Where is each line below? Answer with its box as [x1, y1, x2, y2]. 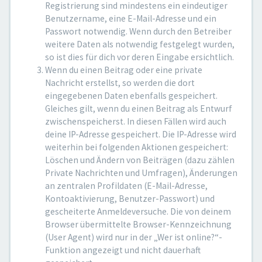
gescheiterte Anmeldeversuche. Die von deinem [45, 206, 231, 217]
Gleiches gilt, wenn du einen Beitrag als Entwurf [45, 103, 232, 114]
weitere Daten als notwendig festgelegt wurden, [45, 39, 235, 50]
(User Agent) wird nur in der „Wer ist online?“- [45, 232, 222, 243]
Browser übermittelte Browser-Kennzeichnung [45, 219, 232, 230]
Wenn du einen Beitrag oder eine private [45, 64, 202, 75]
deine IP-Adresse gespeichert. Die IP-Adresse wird [45, 129, 236, 140]
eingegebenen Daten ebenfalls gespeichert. [45, 90, 218, 101]
